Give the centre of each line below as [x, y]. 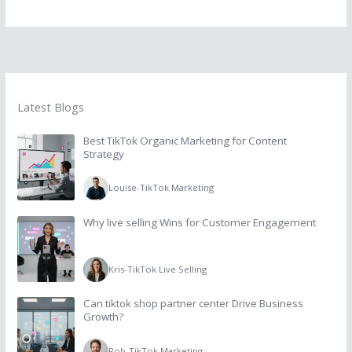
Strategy [103, 154]
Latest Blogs [50, 106]
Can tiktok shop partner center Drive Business [193, 304]
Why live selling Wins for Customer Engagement [199, 222]
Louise [122, 188]
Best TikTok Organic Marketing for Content [185, 140]
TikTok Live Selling [167, 269]
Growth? [103, 317]
